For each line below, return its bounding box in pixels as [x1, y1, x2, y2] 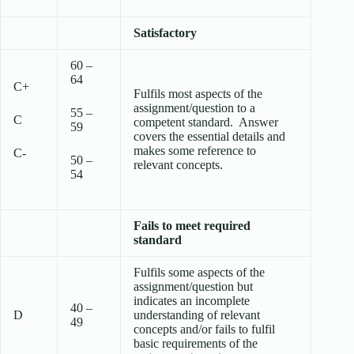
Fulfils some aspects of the [134, 265, 265, 280]
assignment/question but [134, 280, 253, 294]
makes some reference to [134, 144, 256, 158]
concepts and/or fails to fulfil [134, 322, 275, 337]
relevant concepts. [134, 158, 223, 172]
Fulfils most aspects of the [134, 87, 262, 101]
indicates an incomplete [134, 294, 250, 308]
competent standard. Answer [134, 115, 278, 130]
